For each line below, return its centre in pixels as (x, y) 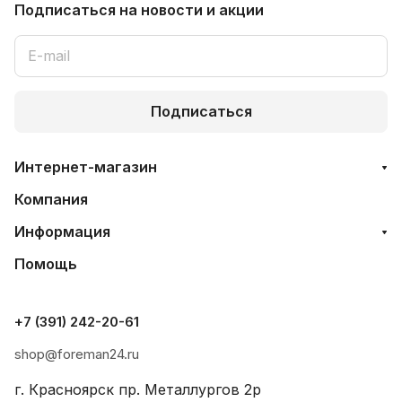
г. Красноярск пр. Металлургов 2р (138, 389)
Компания (51, 199)
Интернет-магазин (86, 166)
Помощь (46, 263)
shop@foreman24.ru (77, 354)
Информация (62, 231)
